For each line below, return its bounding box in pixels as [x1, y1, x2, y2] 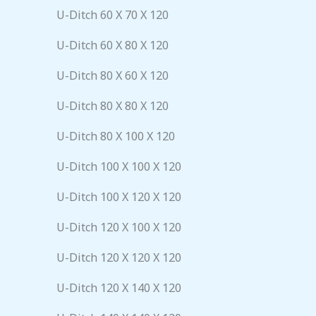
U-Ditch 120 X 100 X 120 [56, 219, 181, 236]
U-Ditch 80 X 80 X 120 [56, 98, 169, 114]
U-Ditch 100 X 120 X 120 [56, 189, 181, 205]
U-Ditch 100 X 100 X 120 [56, 159, 181, 175]
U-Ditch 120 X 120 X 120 [56, 250, 181, 266]
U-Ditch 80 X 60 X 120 [56, 68, 169, 84]
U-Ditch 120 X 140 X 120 [56, 280, 181, 296]
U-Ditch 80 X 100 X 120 [56, 128, 175, 145]
